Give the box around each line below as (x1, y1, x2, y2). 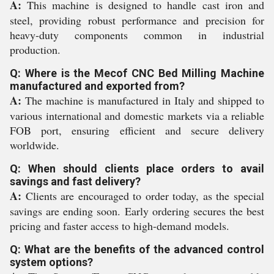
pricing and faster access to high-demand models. (10, 218, 229, 233)
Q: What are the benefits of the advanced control (10, 243, 264, 256)
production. (10, 42, 61, 57)
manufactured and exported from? (10, 80, 185, 92)
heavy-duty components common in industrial (10, 28, 264, 42)
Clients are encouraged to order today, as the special (21, 188, 264, 203)
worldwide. (10, 138, 59, 152)
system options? (10, 256, 93, 268)
